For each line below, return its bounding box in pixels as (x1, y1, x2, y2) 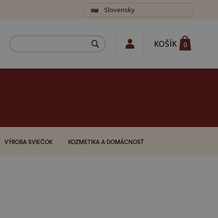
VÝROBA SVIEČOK (4, 138, 53, 145)
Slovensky (104, 5, 135, 14)
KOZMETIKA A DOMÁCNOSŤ (68, 138, 144, 145)
